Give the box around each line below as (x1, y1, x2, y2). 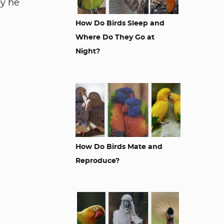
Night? (75, 48, 100, 55)
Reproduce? (75, 157, 119, 164)
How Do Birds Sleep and (75, 20, 164, 27)
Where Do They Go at (75, 34, 154, 41)
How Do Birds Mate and (75, 143, 162, 150)
